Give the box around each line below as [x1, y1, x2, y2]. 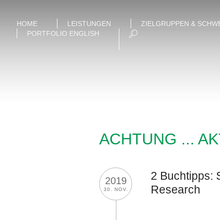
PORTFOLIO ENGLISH [27, 29, 99, 37]
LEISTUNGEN [67, 20, 111, 27]
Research [151, 183, 200, 196]
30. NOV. [103, 187, 128, 192]
